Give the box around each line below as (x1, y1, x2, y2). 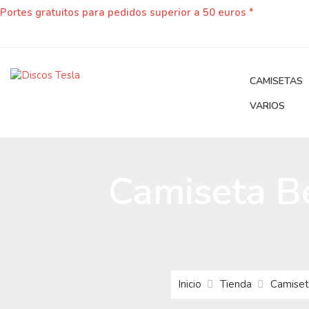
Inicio (177, 277, 201, 291)
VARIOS (249, 99, 285, 112)
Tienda (219, 277, 252, 291)
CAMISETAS (249, 74, 303, 88)
